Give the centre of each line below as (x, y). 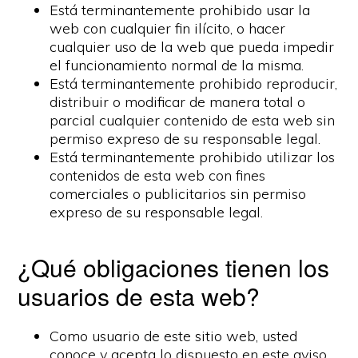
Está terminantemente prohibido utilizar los (193, 157)
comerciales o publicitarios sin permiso (178, 194)
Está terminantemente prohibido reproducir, (194, 84)
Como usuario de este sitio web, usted (174, 336)
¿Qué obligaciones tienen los (174, 267)
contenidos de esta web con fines (158, 175)
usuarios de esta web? (139, 296)
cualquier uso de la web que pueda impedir (192, 47)
